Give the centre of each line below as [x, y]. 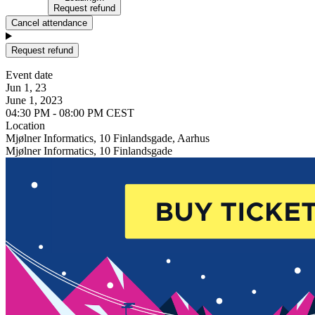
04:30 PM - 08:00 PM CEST [70, 112]
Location [25, 125]
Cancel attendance [49, 22]
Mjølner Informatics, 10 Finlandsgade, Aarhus [108, 138]
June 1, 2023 [34, 100]
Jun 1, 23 [26, 87]
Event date [29, 75]
